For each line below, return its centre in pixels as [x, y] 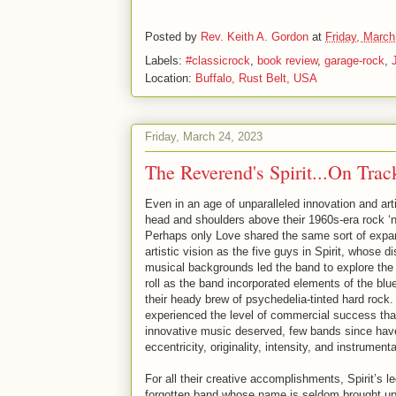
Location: [170, 78]
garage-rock [354, 60]
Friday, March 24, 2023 [204, 137]
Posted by [173, 36]
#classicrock [218, 60]
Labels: [165, 60]
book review [287, 60]
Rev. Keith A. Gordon [255, 36]
